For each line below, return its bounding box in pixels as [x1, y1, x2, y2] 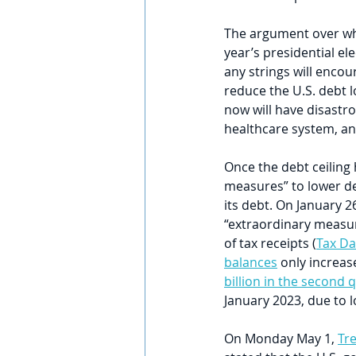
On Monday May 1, [224, 329, 338, 347]
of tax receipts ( [224, 234, 316, 252]
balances [224, 253, 277, 271]
